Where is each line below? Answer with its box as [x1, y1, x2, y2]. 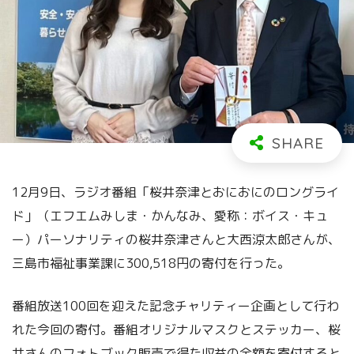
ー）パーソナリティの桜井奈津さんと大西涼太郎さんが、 [12, 230, 341, 248]
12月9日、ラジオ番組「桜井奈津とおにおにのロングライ [12, 183, 339, 201]
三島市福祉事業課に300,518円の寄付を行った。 [12, 254, 290, 272]
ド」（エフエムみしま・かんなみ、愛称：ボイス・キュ [12, 206, 328, 224]
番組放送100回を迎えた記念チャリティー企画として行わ [12, 296, 339, 314]
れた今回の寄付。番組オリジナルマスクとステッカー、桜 [12, 320, 341, 338]
